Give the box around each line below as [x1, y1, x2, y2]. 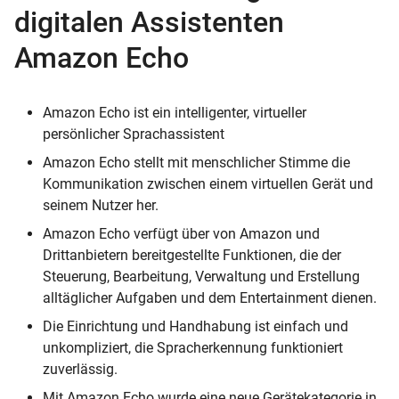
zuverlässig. [43, 360, 118, 378]
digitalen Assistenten [14, 4, 284, 39]
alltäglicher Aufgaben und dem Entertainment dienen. [43, 289, 377, 306]
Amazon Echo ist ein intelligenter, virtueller [43, 103, 306, 121]
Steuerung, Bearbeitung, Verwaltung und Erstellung [43, 267, 360, 285]
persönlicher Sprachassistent [43, 125, 224, 142]
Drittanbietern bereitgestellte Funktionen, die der [43, 246, 341, 264]
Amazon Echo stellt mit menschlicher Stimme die [43, 153, 350, 171]
